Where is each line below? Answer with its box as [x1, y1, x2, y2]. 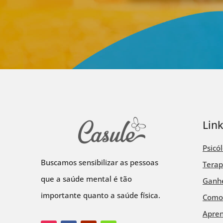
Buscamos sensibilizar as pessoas [41, 157, 159, 168]
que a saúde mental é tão [41, 174, 132, 184]
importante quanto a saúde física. [41, 190, 161, 201]
